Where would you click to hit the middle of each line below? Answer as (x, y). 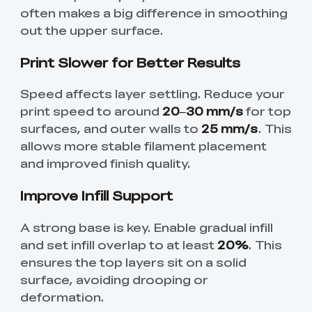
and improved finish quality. (105, 163)
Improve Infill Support (96, 195)
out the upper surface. (92, 30)
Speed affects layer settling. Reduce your (152, 94)
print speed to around (91, 111)
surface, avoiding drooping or (114, 279)
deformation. (62, 296)
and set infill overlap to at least (118, 244)
